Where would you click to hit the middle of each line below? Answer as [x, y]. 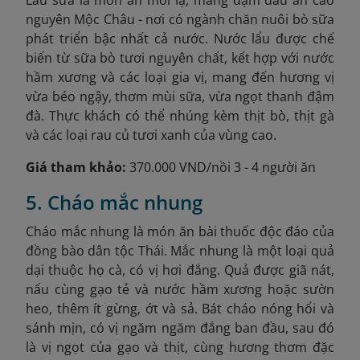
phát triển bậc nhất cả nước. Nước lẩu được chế [180, 38]
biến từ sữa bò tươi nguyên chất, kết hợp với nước [180, 57]
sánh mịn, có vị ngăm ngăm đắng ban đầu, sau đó [180, 327]
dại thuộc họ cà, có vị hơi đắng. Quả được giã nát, [180, 270]
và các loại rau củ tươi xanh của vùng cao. [151, 135]
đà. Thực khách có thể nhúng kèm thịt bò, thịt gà [180, 115]
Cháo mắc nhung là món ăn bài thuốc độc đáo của [180, 231]
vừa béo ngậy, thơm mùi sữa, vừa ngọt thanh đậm [180, 96]
